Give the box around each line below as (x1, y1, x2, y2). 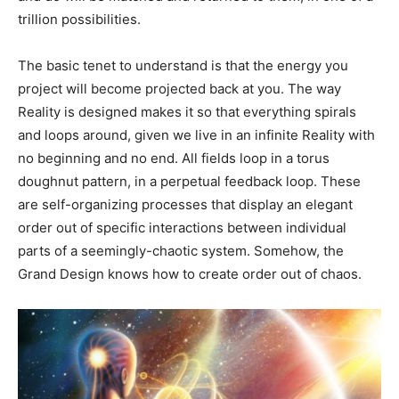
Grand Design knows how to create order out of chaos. (18, 265, 362, 282)
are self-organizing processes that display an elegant (18, 195, 353, 213)
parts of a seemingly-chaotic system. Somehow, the (18, 241, 344, 259)
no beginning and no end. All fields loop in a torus (18, 149, 330, 167)
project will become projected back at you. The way (18, 79, 341, 97)
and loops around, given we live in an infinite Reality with (18, 126, 375, 143)
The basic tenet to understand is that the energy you (18, 56, 348, 74)
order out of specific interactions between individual (18, 218, 346, 236)
